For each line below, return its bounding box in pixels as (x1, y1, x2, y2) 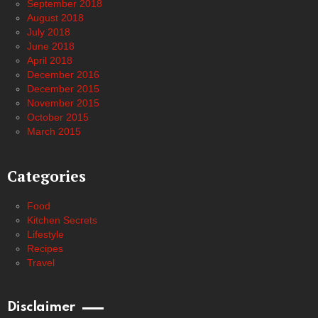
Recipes (27, 243, 63, 254)
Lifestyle (27, 229, 64, 240)
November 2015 (27, 97, 99, 109)
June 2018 (27, 40, 75, 52)
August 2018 (27, 12, 84, 23)
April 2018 (27, 55, 72, 66)
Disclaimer (7, 300, 75, 314)
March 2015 (27, 126, 81, 137)
